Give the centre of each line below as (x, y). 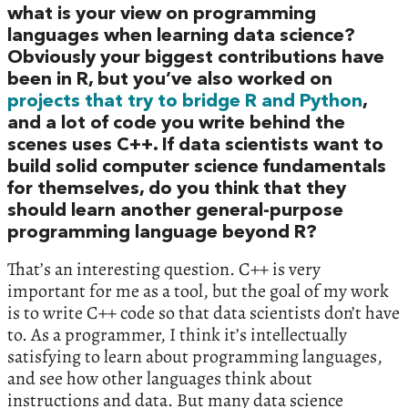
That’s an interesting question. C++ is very (164, 270)
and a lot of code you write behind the (176, 124)
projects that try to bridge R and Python (185, 102)
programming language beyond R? (162, 234)
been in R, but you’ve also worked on (170, 81)
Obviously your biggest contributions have (196, 59)
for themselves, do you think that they (177, 190)
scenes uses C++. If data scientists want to (195, 146)
